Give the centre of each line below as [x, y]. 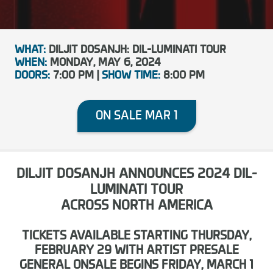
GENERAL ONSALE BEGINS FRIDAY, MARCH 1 [136, 265]
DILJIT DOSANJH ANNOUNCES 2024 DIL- [136, 175]
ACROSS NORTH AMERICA [136, 206]
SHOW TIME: [131, 75]
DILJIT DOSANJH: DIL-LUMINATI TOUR [136, 50]
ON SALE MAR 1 [136, 115]
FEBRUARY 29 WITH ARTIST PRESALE [136, 251]
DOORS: [32, 75]
